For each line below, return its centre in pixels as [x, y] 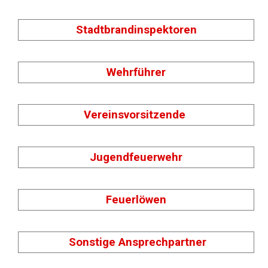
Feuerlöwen [136, 200]
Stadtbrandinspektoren [136, 30]
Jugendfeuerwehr [136, 158]
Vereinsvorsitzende [136, 115]
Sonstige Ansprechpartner [138, 243]
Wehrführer [136, 73]
